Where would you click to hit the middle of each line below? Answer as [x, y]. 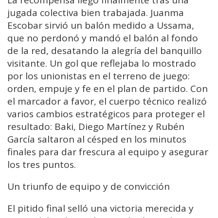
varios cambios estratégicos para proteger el [106, 114]
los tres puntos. [42, 165]
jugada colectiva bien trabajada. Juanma [96, 13]
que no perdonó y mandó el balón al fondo [103, 38]
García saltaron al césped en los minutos [97, 139]
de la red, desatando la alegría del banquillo [105, 51]
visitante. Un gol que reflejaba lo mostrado [102, 64]
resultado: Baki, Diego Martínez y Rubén [96, 127]
